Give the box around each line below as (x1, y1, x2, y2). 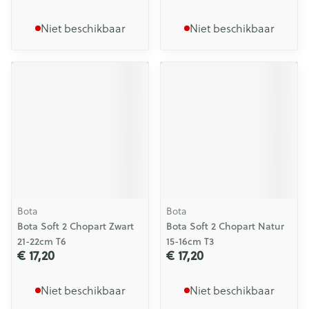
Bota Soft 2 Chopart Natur (166, 219, 284, 233)
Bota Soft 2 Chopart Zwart (17, 219, 134, 233)
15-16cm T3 (166, 235, 214, 248)
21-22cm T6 (17, 235, 66, 248)
